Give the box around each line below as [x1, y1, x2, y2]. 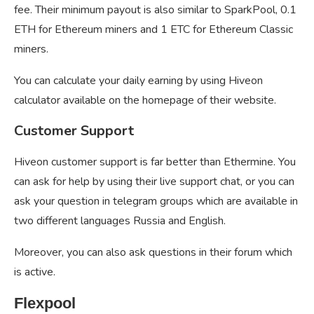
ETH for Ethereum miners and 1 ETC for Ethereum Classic [14, 22, 293, 38]
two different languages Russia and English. [14, 213, 226, 229]
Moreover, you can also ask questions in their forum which [14, 245, 292, 261]
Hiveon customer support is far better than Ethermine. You [14, 154, 296, 170]
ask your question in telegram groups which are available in [14, 193, 298, 210]
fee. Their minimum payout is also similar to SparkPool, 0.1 [14, 2, 296, 18]
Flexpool [14, 294, 76, 313]
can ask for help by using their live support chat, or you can [14, 174, 294, 190]
